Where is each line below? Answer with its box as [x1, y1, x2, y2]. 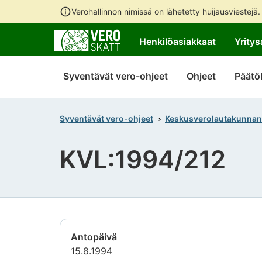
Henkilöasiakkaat [139, 36, 216, 47]
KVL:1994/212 [60, 144, 226, 175]
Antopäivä [71, 231, 117, 243]
